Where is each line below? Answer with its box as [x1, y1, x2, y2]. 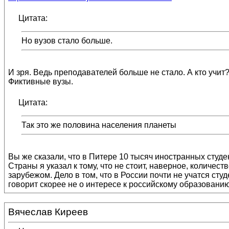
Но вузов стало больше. [21, 36, 112, 45]
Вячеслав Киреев [8, 207, 88, 217]
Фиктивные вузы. [8, 77, 73, 86]
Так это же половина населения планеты [21, 121, 176, 129]
